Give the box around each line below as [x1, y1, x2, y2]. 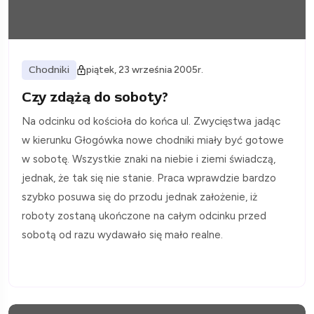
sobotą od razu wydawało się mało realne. [22, 228, 223, 241]
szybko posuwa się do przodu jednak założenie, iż [22, 190, 257, 203]
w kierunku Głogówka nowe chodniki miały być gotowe [22, 133, 284, 146]
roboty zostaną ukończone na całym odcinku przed [22, 209, 266, 222]
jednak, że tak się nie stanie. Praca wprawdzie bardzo [22, 171, 276, 184]
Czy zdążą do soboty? [22, 88, 169, 106]
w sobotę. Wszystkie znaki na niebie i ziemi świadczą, [22, 152, 275, 165]
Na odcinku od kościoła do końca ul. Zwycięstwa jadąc [22, 114, 280, 128]
